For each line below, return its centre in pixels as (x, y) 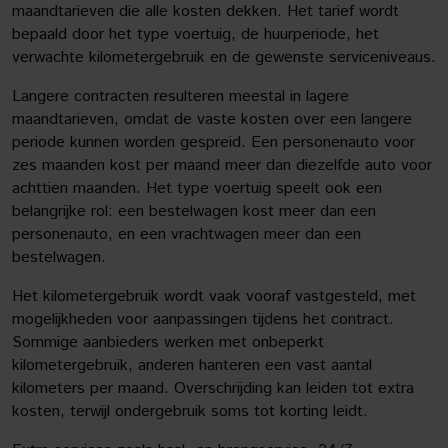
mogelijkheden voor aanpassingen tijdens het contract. (203, 319)
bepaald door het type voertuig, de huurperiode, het (195, 34)
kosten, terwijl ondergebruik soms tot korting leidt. (190, 411)
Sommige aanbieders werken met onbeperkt (168, 342)
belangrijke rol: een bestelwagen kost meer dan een (194, 211)
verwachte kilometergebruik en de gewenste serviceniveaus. (224, 57)
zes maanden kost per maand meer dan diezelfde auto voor (222, 165)
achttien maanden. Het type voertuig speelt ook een (197, 188)
